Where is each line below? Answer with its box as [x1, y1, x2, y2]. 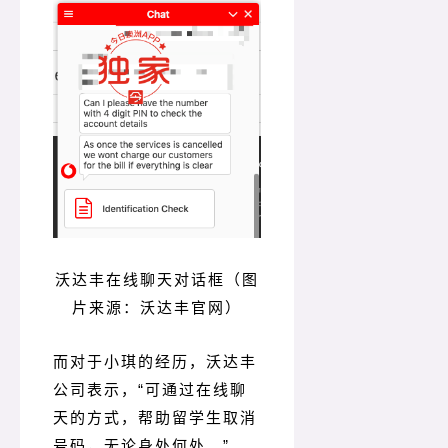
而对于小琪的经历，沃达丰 [53, 353, 257, 371]
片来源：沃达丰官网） [72, 299, 242, 317]
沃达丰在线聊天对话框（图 [55, 271, 259, 289]
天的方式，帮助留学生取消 [53, 409, 257, 427]
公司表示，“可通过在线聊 [53, 381, 247, 399]
